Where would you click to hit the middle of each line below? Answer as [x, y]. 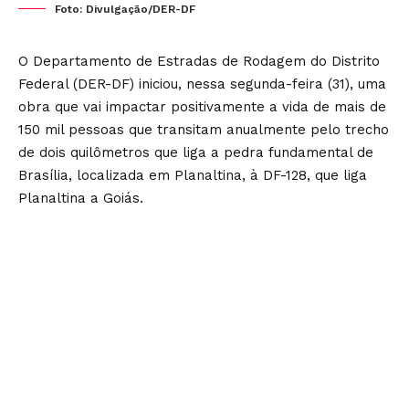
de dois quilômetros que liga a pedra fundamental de [196, 152]
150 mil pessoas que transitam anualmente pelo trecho [204, 129]
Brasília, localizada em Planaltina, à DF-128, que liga [193, 175]
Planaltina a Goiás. [81, 198]
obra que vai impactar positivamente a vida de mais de [202, 106]
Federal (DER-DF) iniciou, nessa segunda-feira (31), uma [202, 84]
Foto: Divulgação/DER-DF [125, 9]
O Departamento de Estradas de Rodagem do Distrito [199, 61]
